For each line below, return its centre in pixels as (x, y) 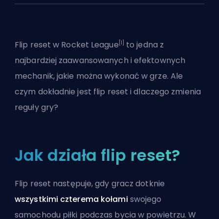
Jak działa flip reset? (98, 155)
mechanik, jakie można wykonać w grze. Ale (99, 76)
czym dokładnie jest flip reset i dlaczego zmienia (108, 92)
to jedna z (144, 45)
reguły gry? (37, 108)
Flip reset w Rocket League (67, 45)
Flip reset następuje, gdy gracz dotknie (90, 184)
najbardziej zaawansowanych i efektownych (100, 61)
